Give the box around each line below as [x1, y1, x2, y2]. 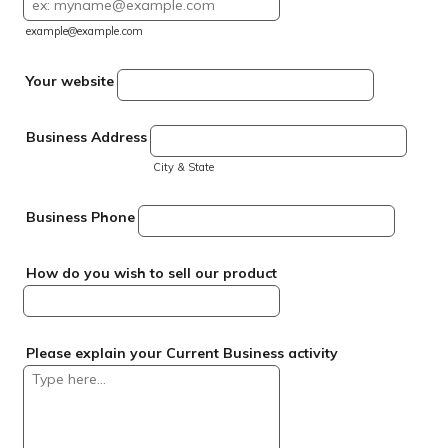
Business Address [26, 127, 148, 146]
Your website [26, 71, 115, 90]
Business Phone [26, 207, 136, 226]
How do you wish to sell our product [26, 263, 278, 282]
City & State [153, 159, 215, 174]
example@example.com [26, 23, 144, 38]
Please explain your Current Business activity [26, 343, 339, 362]
